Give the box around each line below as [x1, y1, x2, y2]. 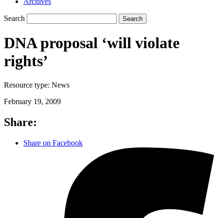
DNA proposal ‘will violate [4, 34, 180, 52]
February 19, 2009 [4, 97, 61, 106]
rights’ [4, 52, 48, 70]
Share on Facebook [23, 138, 83, 147]
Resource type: [4, 80, 52, 89]
